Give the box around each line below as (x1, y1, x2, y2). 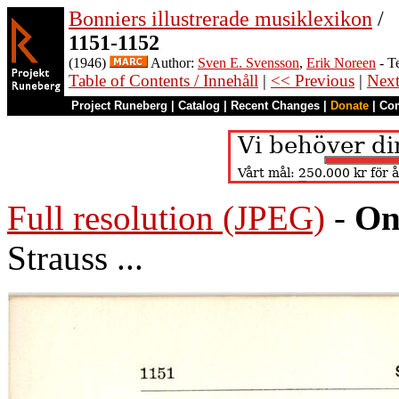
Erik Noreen (306, 55, 376, 70)
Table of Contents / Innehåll (69, 71, 258, 90)
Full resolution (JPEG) (7, 199, 325, 237)
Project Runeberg (71, 99, 167, 112)
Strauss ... (7, 239, 143, 277)
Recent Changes (231, 99, 320, 112)
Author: (148, 55, 198, 70)
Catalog (178, 99, 220, 112)
